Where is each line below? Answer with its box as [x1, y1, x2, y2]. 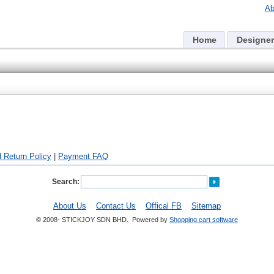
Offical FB [146, 201, 182, 210]
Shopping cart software [169, 216, 238, 223]
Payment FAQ [58, 152, 108, 161]
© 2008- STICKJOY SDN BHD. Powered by [36, 216, 169, 223]
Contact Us [96, 201, 136, 210]
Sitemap [191, 201, 221, 210]
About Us [53, 201, 86, 210]
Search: [52, 177, 80, 186]
